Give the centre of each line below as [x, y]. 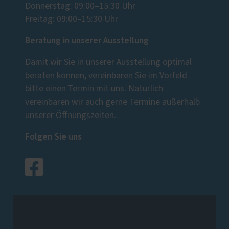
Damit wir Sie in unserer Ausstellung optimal [108, 63]
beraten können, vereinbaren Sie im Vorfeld [106, 76]
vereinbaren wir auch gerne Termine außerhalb [112, 102]
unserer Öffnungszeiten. [71, 116]
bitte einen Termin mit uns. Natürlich [94, 89]
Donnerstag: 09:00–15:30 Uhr [80, 6]
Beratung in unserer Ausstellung [87, 41]
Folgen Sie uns [53, 137]
